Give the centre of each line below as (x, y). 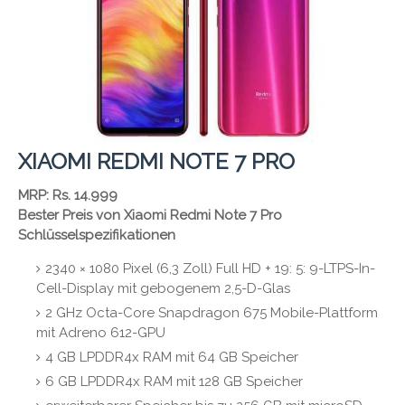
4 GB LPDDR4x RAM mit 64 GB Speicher (172, 358)
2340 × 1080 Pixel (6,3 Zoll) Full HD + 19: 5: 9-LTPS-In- (210, 269)
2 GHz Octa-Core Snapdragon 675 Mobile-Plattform (212, 313)
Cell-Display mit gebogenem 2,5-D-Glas (163, 289)
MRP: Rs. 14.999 (68, 196)
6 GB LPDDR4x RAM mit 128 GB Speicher (174, 382)
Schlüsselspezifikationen (97, 235)
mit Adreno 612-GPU (101, 333)
